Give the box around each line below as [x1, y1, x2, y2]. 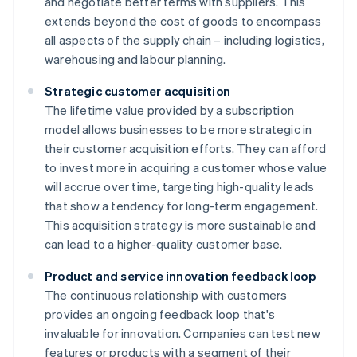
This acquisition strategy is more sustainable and [45, 217, 316, 233]
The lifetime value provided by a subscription [45, 102, 295, 119]
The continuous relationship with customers [45, 287, 288, 304]
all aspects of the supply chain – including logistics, [45, 32, 324, 49]
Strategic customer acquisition [45, 83, 230, 100]
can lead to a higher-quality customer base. [45, 236, 283, 253]
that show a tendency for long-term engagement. [45, 198, 319, 214]
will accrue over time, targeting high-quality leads [45, 178, 315, 195]
